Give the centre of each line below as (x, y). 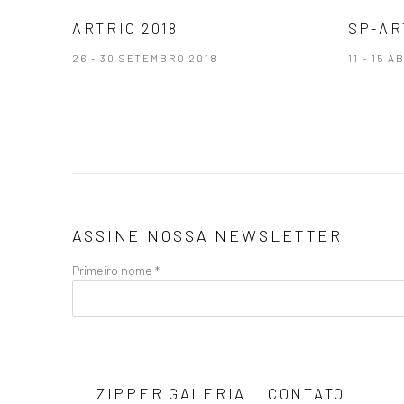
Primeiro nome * (116, 270)
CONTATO (307, 393)
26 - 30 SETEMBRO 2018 (145, 58)
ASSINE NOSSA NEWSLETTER (208, 235)
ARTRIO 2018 (126, 28)
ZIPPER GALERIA (172, 393)
